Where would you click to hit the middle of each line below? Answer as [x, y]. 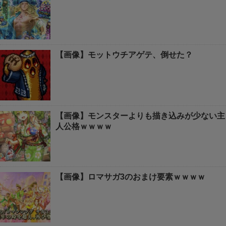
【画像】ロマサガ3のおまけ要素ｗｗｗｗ [130, 177]
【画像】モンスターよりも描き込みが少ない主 [140, 116]
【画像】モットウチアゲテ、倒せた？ [124, 54]
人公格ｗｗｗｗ [84, 126]
